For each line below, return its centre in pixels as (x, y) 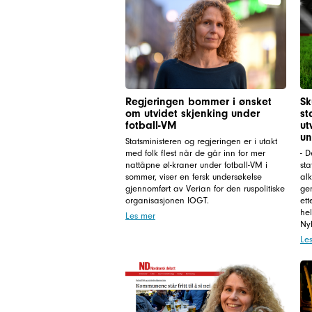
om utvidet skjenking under (193, 113)
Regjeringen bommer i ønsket (198, 101)
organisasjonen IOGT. (167, 200)
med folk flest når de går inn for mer (195, 153)
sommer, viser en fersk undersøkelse (194, 176)
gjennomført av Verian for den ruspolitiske (205, 188)
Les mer (140, 215)
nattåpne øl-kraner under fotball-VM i (196, 164)
